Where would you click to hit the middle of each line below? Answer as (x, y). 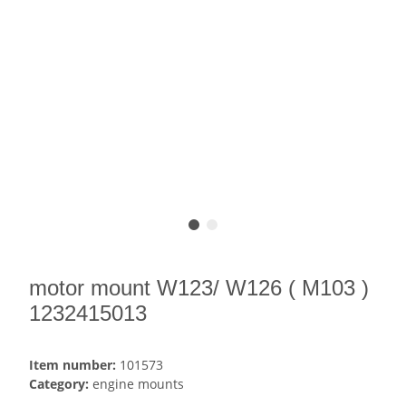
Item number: (74, 365)
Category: (61, 384)
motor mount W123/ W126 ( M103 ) (199, 288)
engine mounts (138, 384)
